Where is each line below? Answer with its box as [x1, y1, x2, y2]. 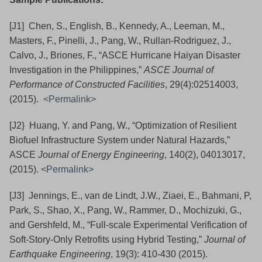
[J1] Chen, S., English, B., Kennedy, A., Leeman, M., [9, 21, 225, 32]
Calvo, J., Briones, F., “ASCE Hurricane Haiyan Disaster [9, 50, 240, 61]
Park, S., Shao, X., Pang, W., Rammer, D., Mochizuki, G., [9, 205, 242, 216]
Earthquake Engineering [9, 249, 111, 260]
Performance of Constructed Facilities [9, 80, 165, 90]
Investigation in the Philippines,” [9, 65, 144, 75]
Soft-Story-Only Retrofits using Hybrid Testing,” [9, 235, 204, 245]
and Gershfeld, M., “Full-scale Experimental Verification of [9, 220, 247, 230]
